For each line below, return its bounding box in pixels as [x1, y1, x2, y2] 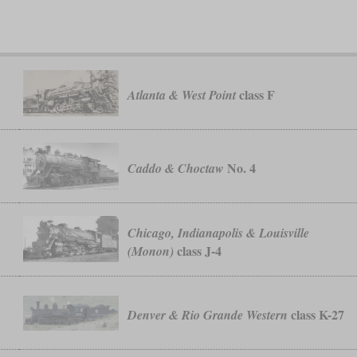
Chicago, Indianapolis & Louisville [127, 223, 310, 241]
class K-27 [288, 305, 345, 324]
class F [236, 85, 276, 104]
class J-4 [174, 241, 222, 260]
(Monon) [127, 241, 175, 260]
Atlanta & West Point [127, 86, 237, 104]
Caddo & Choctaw [127, 159, 225, 178]
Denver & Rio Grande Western [127, 306, 288, 324]
